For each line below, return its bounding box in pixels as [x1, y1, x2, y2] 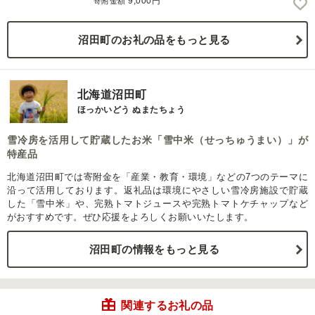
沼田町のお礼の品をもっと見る [78, 34, 231, 46]
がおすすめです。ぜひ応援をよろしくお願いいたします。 [7, 212, 254, 223]
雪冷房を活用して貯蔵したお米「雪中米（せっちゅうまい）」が [7, 134, 308, 146]
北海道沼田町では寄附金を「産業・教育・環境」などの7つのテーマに [7, 172, 308, 183]
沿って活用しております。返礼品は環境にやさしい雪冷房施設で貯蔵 [7, 185, 308, 196]
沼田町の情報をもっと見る [89, 243, 220, 256]
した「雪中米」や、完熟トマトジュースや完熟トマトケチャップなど [7, 198, 308, 210]
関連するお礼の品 [121, 300, 214, 312]
